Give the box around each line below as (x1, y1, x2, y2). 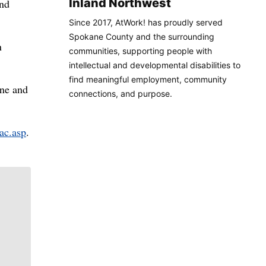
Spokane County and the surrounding (69, 31, 214, 42)
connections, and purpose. (69, 88, 172, 99)
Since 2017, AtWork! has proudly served (69, 17, 223, 28)
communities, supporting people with (69, 46, 212, 56)
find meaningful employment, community (69, 74, 227, 85)
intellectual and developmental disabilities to (69, 60, 240, 71)
